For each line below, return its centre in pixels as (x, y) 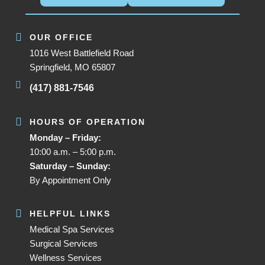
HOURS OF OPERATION (88, 122)
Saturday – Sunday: (70, 166)
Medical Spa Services (72, 229)
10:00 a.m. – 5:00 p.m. (73, 151)
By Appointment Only (71, 180)
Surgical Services (64, 243)
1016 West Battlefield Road (82, 53)
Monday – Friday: (66, 137)
